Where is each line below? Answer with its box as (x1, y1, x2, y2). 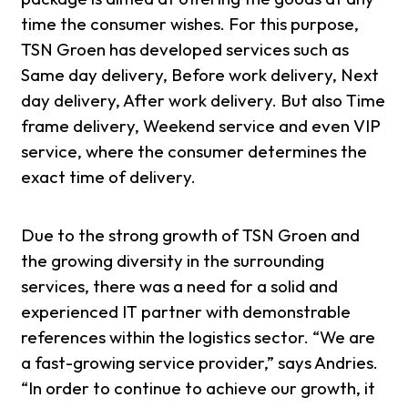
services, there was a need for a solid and (21, 274, 339, 297)
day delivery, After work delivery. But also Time (21, 89, 386, 112)
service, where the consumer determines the (21, 140, 368, 163)
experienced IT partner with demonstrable (21, 300, 352, 322)
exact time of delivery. (21, 166, 197, 189)
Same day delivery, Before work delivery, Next (21, 64, 380, 87)
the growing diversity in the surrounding (21, 249, 325, 271)
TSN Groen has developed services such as (21, 38, 350, 61)
